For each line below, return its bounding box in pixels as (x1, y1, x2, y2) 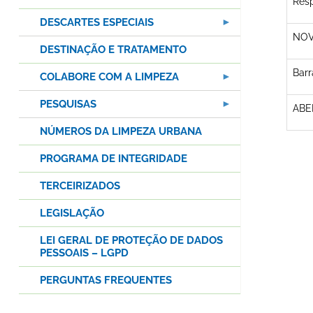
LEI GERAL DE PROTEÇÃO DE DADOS (40, 234, 223, 247)
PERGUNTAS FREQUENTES (40, 274, 172, 287)
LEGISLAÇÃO (40, 207, 104, 220)
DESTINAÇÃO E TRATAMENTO (40, 43, 187, 57)
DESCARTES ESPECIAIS (40, 16, 154, 29)
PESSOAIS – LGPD (40, 247, 129, 260)
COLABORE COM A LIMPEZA (40, 71, 179, 84)
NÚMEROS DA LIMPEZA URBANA (40, 125, 202, 138)
